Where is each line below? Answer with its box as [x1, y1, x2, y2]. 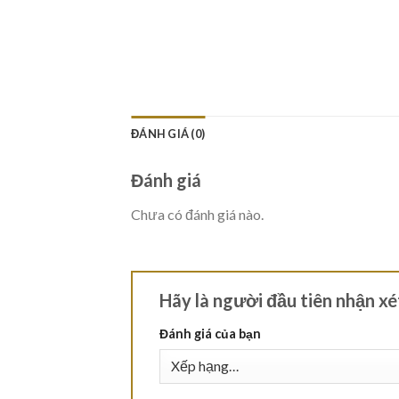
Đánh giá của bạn [159, 326, 261, 342]
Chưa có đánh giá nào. [131, 206, 264, 224]
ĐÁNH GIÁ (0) [131, 126, 206, 142]
